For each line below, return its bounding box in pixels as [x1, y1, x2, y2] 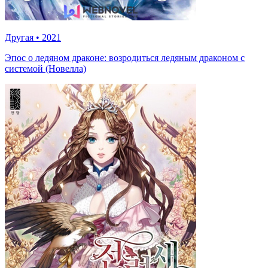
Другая [5, 32, 33, 42]
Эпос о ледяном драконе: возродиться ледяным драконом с [5, 52, 245, 63]
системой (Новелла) [5, 63, 86, 74]
